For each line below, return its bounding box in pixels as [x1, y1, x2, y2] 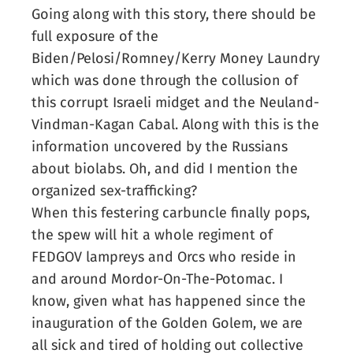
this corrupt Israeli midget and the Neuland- [32, 94, 320, 112]
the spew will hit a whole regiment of [32, 226, 273, 244]
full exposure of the [32, 28, 159, 46]
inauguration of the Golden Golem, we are [32, 314, 303, 333]
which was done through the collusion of [32, 72, 299, 90]
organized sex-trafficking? [32, 182, 198, 200]
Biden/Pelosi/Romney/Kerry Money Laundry [32, 50, 321, 68]
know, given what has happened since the [32, 292, 307, 310]
